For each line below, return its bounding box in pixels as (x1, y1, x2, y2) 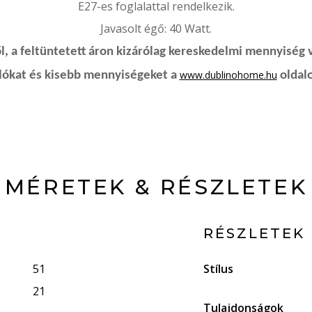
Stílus (203, 261, 234, 276)
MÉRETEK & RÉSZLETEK (4, 174, 308, 200)
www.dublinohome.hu (179, 68, 277, 81)
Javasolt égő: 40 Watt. (100, 21, 212, 36)
